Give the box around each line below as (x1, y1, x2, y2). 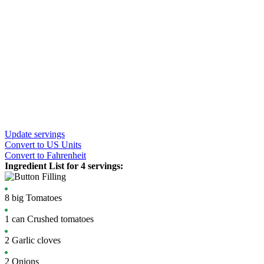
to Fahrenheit (37, 150, 86, 160)
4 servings (81, 161, 120, 171)
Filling (42, 171, 66, 181)
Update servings (5, 129, 65, 139)
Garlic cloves (12, 235, 61, 245)
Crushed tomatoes (27, 214, 94, 224)
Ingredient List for (5, 161, 81, 171)
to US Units (37, 140, 81, 150)
